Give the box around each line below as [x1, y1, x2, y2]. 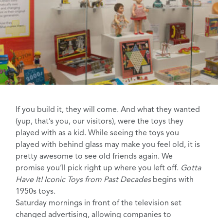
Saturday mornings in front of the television [16, 200, 169, 208]
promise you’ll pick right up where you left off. [16, 164, 181, 173]
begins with [153, 176, 194, 184]
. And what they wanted [117, 106, 200, 114]
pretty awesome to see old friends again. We [16, 153, 173, 161]
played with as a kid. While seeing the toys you [16, 129, 179, 138]
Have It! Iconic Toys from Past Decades [16, 176, 153, 184]
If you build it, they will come [16, 106, 117, 114]
